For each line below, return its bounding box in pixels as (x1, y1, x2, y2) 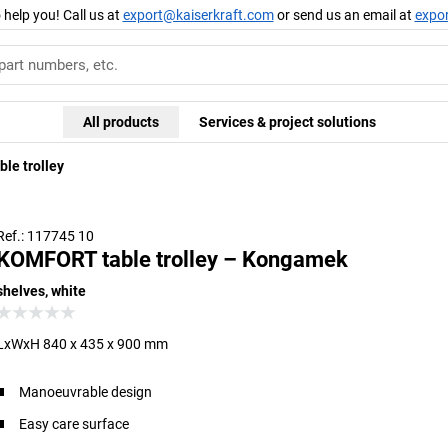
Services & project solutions (198, 113, 376, 130)
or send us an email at (273, 6, 415, 23)
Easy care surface (19, 415, 130, 432)
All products (82, 113, 159, 130)
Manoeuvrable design (19, 383, 153, 400)
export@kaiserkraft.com (122, 6, 274, 23)
